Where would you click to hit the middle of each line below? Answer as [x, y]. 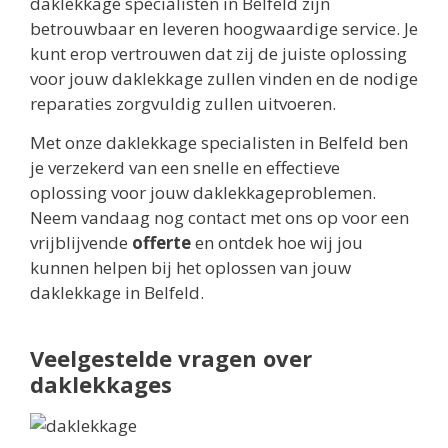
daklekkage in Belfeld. [117, 293]
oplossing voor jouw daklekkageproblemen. [203, 193]
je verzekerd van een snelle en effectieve [185, 168]
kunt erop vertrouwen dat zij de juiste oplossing [218, 53]
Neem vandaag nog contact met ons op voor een [219, 218]
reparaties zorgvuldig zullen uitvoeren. [183, 103]
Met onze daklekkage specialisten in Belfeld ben [219, 143]
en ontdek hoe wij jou [277, 243]
